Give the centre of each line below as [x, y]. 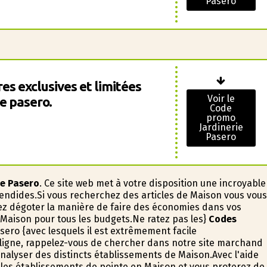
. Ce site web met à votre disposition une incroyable [152, 183]
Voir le [221, 99]
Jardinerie [221, 127]
